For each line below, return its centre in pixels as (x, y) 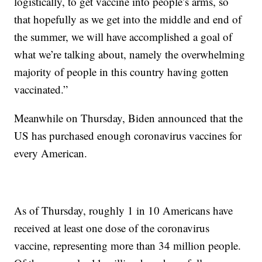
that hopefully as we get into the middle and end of (128, 19)
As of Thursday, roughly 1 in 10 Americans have (124, 210)
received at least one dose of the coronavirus (112, 227)
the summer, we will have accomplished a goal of (123, 36)
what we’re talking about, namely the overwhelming (130, 54)
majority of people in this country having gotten (122, 71)
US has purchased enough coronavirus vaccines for (128, 135)
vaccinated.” (41, 89)
